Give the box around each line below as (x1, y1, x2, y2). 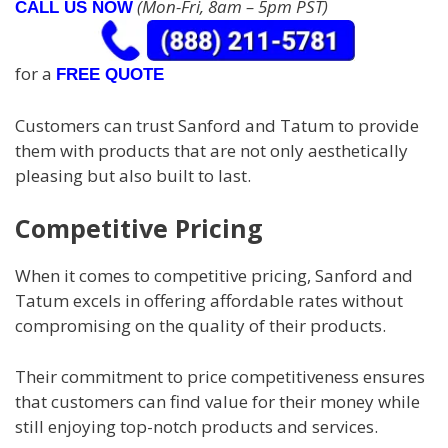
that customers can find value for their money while (15, 389, 420, 413)
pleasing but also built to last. (15, 163, 251, 187)
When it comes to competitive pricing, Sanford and (15, 264, 413, 288)
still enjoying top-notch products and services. (15, 414, 378, 438)
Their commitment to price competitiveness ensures (15, 364, 425, 388)
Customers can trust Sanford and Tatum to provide (15, 113, 419, 137)
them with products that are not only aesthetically (15, 138, 408, 162)
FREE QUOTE (56, 65, 164, 85)
